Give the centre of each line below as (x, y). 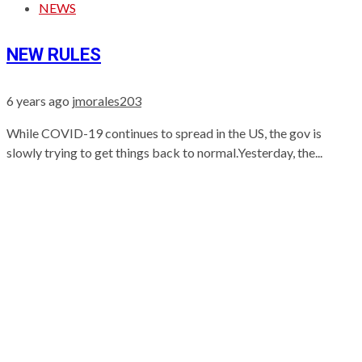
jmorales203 (107, 101)
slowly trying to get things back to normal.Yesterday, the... (164, 153)
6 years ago (39, 101)
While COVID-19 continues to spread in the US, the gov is (164, 133)
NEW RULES (54, 55)
